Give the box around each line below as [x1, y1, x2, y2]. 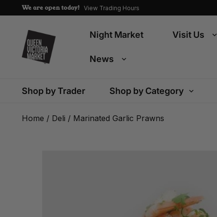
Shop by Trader [22, 86, 85, 96]
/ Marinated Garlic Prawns [65, 113, 164, 123]
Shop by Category [109, 86, 184, 96]
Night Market [90, 30, 143, 40]
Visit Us [172, 30, 204, 40]
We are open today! [22, 3, 80, 12]
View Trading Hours [84, 4, 139, 12]
